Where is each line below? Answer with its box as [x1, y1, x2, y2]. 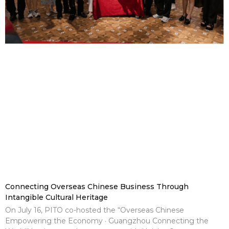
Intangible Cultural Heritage [5, 192, 108, 202]
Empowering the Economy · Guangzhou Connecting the [5, 216, 209, 225]
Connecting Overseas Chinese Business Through [5, 181, 189, 191]
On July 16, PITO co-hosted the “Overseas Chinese [5, 205, 184, 215]
